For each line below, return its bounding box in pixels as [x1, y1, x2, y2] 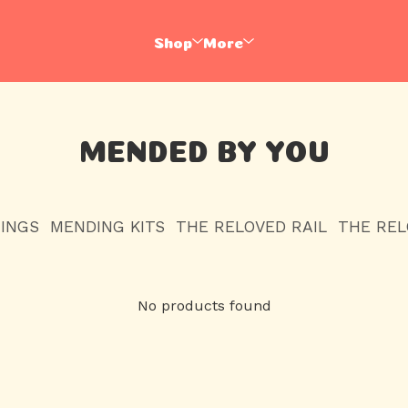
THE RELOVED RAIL [175, 218, 327, 236]
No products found [137, 297, 271, 314]
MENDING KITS [49, 218, 165, 236]
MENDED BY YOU [78, 140, 330, 155]
